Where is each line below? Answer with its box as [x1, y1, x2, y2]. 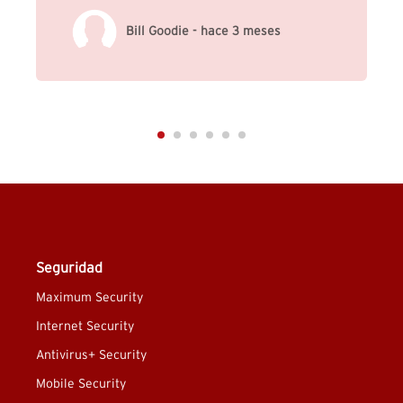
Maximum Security [36, 291, 143, 305]
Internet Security [36, 320, 134, 334]
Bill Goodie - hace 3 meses [126, 25, 281, 39]
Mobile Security [36, 378, 126, 391]
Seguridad [36, 261, 103, 276]
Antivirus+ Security [36, 349, 147, 363]
